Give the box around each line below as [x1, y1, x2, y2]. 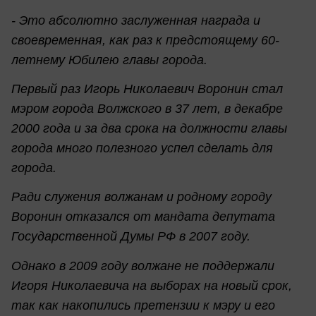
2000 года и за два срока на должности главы [11, 121, 287, 136]
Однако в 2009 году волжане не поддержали [11, 258, 274, 273]
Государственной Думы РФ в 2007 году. [11, 229, 250, 244]
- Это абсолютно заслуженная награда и [11, 13, 260, 28]
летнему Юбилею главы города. [11, 52, 207, 67]
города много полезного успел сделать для [11, 141, 273, 156]
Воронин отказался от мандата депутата [11, 209, 275, 224]
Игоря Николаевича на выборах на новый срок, [11, 278, 292, 293]
